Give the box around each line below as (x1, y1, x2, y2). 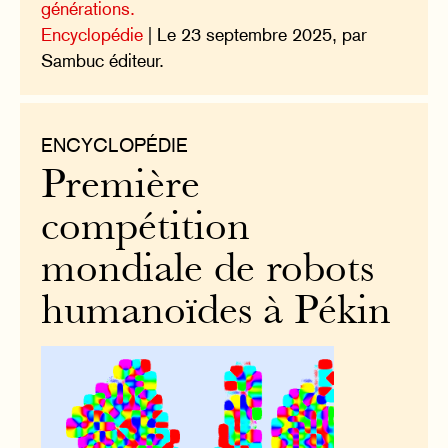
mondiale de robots (41, 251, 375, 291)
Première (41, 167, 201, 207)
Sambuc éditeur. (41, 50, 165, 71)
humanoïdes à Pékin (41, 293, 392, 333)
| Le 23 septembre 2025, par (143, 24, 368, 45)
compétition (41, 209, 251, 249)
